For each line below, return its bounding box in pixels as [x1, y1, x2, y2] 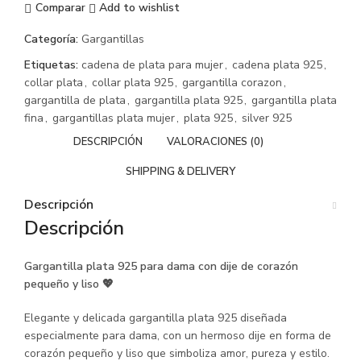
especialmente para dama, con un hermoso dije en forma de [24, 327, 331, 343]
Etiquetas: [24, 56, 78, 73]
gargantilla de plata [24, 92, 126, 108]
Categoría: [24, 31, 78, 47]
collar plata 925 [92, 74, 173, 90]
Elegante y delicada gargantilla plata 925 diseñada [24, 309, 287, 326]
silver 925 [242, 110, 292, 126]
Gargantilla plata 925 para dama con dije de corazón [24, 258, 298, 274]
